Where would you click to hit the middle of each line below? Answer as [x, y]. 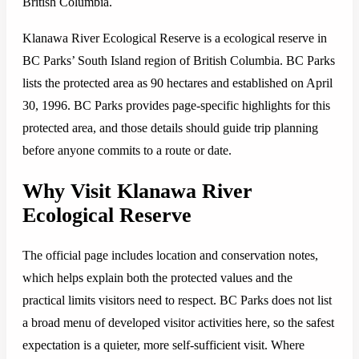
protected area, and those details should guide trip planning [170, 128]
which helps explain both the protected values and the [157, 278]
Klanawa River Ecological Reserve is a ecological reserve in [175, 38]
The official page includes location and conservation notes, [170, 256]
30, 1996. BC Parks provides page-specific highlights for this [176, 105]
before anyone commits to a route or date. [127, 150]
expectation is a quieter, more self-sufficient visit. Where [163, 345]
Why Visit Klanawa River [137, 191]
